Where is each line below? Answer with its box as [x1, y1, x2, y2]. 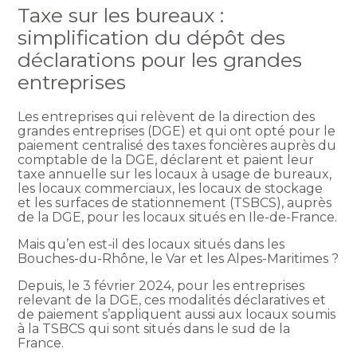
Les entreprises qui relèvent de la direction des [18, 108, 316, 124]
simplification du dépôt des [18, 25, 286, 49]
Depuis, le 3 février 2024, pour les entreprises [18, 277, 305, 293]
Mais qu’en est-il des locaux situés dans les [18, 236, 285, 252]
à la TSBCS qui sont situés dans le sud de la [18, 320, 291, 336]
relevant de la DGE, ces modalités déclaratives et [18, 292, 327, 308]
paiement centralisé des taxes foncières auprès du [18, 137, 337, 153]
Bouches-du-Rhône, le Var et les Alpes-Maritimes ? [18, 250, 339, 266]
